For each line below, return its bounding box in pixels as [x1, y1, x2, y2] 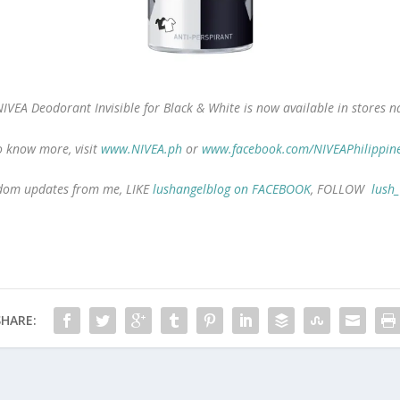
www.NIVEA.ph [100, 139, 182, 157]
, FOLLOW [310, 180, 371, 198]
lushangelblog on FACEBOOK [152, 180, 311, 198]
